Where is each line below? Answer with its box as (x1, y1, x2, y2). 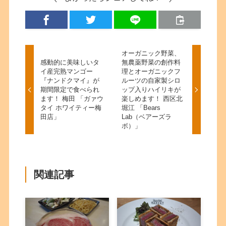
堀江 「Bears (121, 103, 160, 111)
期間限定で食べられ (40, 85, 100, 93)
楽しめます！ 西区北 (121, 94, 183, 102)
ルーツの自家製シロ (121, 76, 181, 84)
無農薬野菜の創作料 (121, 58, 181, 66)
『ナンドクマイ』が (40, 76, 100, 84)
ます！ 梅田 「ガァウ (40, 94, 104, 102)
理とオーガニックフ (121, 67, 181, 75)
